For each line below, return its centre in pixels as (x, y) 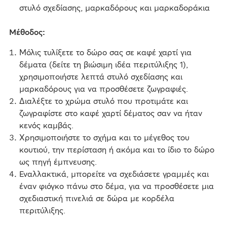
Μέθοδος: (27, 32)
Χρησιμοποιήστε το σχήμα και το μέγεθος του (104, 138)
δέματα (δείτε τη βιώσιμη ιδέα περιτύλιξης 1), (103, 65)
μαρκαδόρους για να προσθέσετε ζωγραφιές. (103, 89)
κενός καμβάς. (46, 125)
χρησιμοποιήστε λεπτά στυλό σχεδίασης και (101, 77)
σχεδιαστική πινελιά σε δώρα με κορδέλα (97, 198)
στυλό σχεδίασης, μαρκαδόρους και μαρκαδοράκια (114, 8)
